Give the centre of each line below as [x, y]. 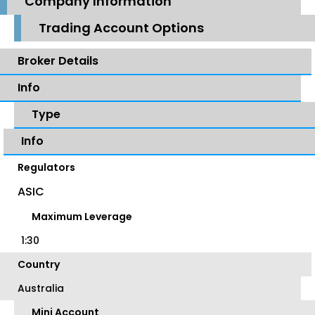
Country [39, 265]
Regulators [46, 168]
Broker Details [58, 61]
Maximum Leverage [82, 217]
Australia [41, 289]
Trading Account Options [121, 28]
